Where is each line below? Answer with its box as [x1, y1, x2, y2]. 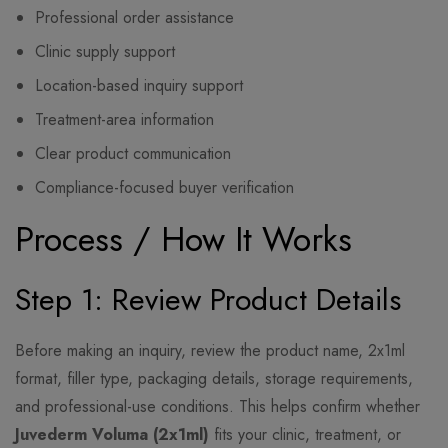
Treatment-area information [35, 108, 214, 132]
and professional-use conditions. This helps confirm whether [15, 395, 420, 419]
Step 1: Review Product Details [15, 278, 401, 322]
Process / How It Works [15, 215, 352, 265]
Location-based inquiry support [35, 74, 243, 98]
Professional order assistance [35, 6, 234, 30]
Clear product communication [35, 142, 231, 166]
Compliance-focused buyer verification [35, 176, 294, 200]
